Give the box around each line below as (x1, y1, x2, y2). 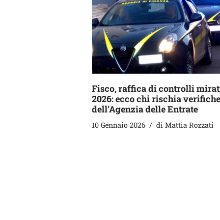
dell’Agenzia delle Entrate (92, 103, 198, 115)
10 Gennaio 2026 (92, 120, 145, 130)
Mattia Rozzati (165, 120, 214, 130)
